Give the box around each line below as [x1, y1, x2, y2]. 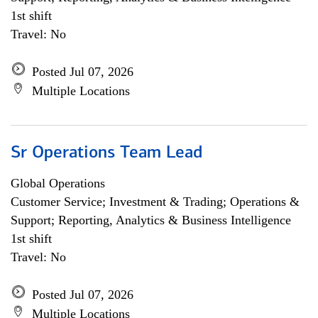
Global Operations [11, 176, 105, 190]
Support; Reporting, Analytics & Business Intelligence [11, 213, 291, 227]
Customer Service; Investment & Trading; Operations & [11, 194, 300, 209]
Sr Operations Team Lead [11, 145, 202, 162]
